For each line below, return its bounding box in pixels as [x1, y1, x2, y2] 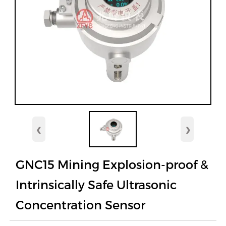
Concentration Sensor [16, 197, 146, 212]
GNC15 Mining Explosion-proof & [16, 157, 209, 172]
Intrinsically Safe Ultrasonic [16, 177, 178, 192]
